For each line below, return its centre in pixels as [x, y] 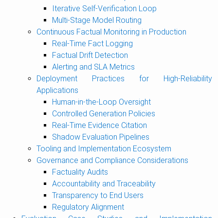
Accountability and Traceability [104, 184]
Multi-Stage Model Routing [97, 20]
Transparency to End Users [98, 195]
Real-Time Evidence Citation [99, 125]
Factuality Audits [80, 172]
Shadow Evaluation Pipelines [100, 137]
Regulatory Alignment [88, 207]
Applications [58, 90]
